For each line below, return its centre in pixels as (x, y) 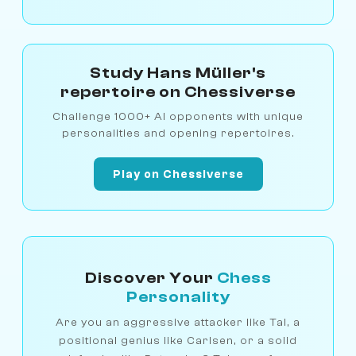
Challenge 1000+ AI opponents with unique (178, 117)
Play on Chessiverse (178, 174)
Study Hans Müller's (178, 73)
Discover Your (151, 278)
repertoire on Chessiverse (178, 92)
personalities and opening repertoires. (178, 133)
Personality (178, 297)
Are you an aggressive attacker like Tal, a (178, 323)
